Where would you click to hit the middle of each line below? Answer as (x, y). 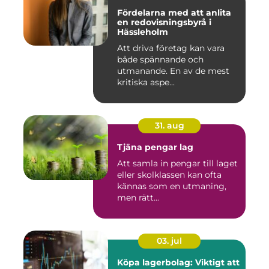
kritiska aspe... (146, 83)
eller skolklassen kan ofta (169, 175)
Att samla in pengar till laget (177, 164)
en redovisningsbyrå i (164, 23)
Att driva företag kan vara (171, 48)
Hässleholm (143, 32)
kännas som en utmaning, (172, 186)
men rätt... (138, 198)
